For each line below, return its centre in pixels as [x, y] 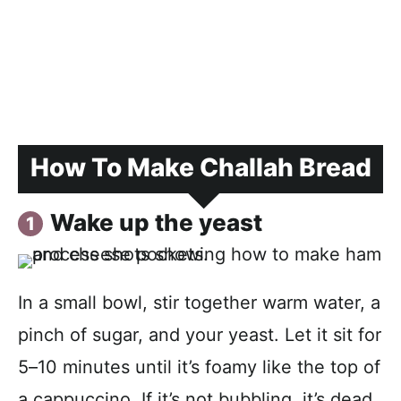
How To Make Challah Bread [200, 167]
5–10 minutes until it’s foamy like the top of [199, 367]
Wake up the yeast [156, 222]
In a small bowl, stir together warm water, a [199, 302]
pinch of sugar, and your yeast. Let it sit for [200, 334]
